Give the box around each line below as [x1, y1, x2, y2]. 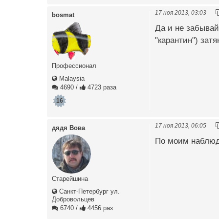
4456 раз [86, 204, 113, 212]
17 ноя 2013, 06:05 [155, 122, 206, 129]
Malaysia [57, 74, 85, 82]
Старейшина [52, 175, 88, 182]
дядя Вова [52, 124, 85, 131]
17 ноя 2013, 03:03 [155, 9, 206, 16]
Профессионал [52, 62, 96, 69]
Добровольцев [52, 195, 94, 203]
